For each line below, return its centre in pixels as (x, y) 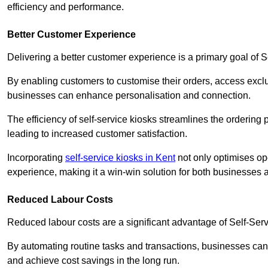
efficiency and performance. (66, 7)
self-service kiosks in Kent (120, 157)
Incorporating (36, 157)
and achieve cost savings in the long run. (93, 260)
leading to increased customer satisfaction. (97, 133)
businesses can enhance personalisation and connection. (129, 95)
